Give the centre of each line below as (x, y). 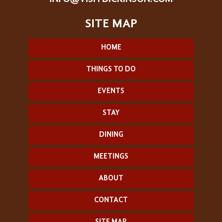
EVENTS (111, 91)
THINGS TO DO (111, 69)
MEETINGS (111, 157)
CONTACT (111, 200)
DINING (111, 135)
